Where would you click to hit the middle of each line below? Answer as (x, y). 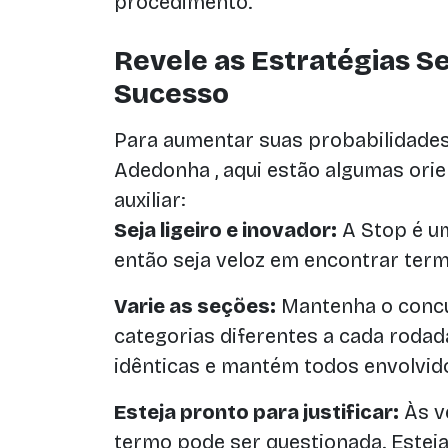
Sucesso (171, 94)
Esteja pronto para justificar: (256, 412)
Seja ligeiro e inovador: (225, 230)
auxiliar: (149, 200)
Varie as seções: (195, 306)
